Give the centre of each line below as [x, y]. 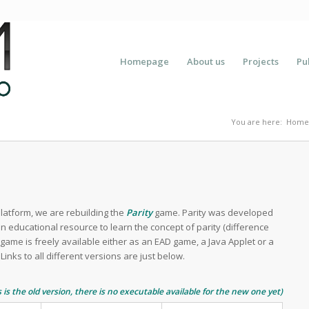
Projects [260, 61]
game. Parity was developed [213, 213]
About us [206, 61]
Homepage [144, 61]
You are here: [257, 122]
